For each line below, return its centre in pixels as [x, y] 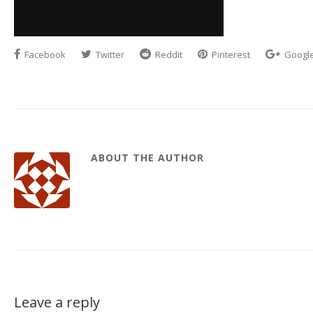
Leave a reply [57, 302]
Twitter [109, 54]
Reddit [168, 54]
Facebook [44, 54]
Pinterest [230, 54]
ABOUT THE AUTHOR [147, 158]
